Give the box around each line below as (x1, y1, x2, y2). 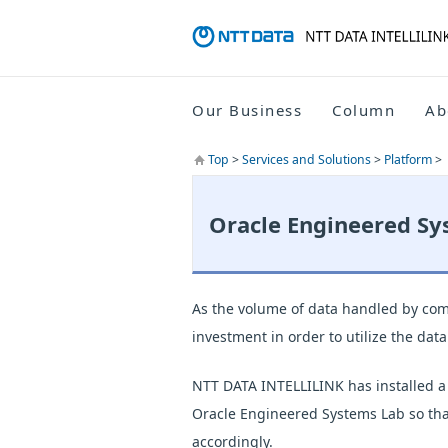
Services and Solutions (242, 151, 374, 168)
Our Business (192, 100, 302, 120)
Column (332, 100, 395, 120)
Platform (384, 151, 435, 168)
